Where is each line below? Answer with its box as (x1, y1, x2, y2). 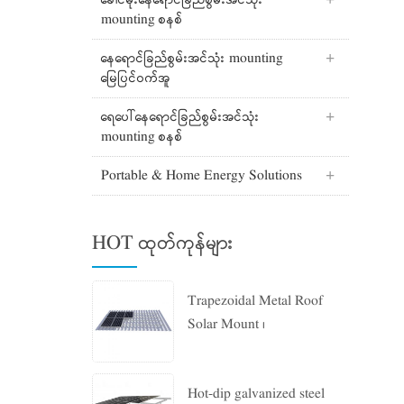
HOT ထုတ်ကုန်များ (92, 231, 234, 257)
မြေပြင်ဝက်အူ (101, 69, 170, 87)
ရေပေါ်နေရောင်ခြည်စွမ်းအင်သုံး (101, 108, 260, 126)
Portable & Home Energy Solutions (101, 167, 302, 185)
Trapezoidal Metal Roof (188, 292, 324, 310)
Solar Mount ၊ (188, 316, 266, 334)
